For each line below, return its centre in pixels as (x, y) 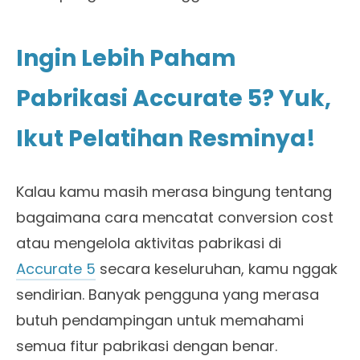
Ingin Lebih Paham (126, 58)
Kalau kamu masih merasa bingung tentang (174, 192)
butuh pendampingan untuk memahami (160, 320)
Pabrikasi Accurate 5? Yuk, (174, 98)
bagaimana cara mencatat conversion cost (175, 217)
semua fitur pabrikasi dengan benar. (147, 346)
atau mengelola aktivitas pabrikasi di (149, 243)
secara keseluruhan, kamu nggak (217, 269)
